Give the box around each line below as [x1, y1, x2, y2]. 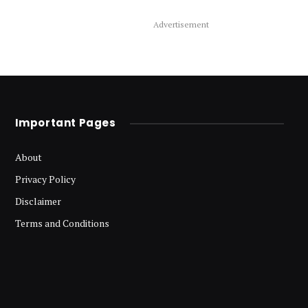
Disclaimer [14, 195, 61, 208]
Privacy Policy [14, 173, 76, 186]
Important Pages [14, 115, 116, 131]
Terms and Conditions [14, 217, 109, 230]
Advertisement [153, 19, 209, 30]
